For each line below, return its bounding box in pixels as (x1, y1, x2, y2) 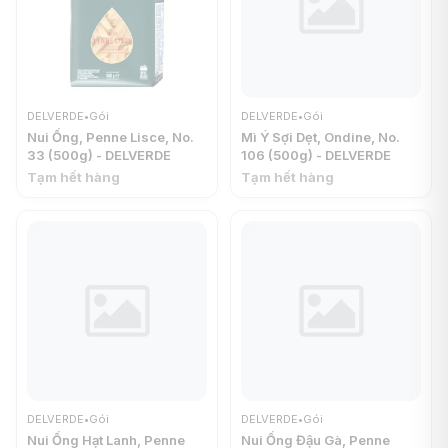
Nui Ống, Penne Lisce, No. (27, 129, 194, 145)
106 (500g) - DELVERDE (241, 147, 391, 163)
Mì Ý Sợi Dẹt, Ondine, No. (241, 129, 400, 145)
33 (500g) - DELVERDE (27, 147, 171, 163)
